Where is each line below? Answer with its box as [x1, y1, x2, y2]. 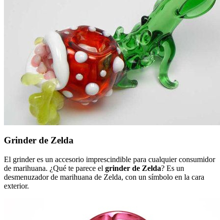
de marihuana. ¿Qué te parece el [4, 164, 105, 172]
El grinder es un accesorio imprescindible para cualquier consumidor [4, 155, 215, 164]
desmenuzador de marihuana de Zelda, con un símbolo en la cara [4, 172, 204, 181]
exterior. [4, 181, 29, 190]
